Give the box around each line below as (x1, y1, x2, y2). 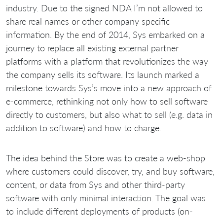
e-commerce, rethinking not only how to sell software (6, 95, 208, 107)
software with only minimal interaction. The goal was (6, 192, 206, 203)
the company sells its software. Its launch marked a (6, 69, 199, 80)
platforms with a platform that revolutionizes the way (6, 55, 208, 67)
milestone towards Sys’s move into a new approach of (6, 82, 212, 93)
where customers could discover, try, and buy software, (6, 165, 215, 177)
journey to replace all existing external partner (6, 42, 179, 53)
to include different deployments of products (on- (6, 205, 193, 217)
